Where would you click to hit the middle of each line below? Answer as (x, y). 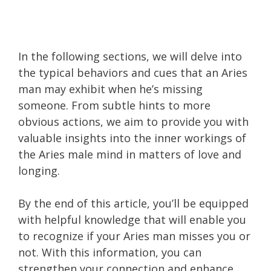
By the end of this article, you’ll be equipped (133, 203)
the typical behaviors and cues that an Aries (133, 72)
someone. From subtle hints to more (114, 105)
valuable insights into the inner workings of (132, 138)
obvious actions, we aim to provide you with (133, 121)
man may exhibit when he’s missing (110, 89)
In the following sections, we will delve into (130, 56)
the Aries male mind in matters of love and (130, 154)
